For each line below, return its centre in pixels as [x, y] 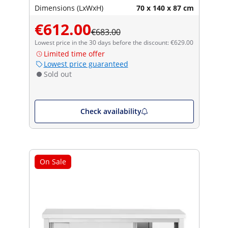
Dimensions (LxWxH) [69, 8]
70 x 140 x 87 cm [165, 8]
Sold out [58, 74]
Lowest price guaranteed [86, 64]
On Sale [53, 161]
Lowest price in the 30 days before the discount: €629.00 [114, 42]
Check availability [111, 111]
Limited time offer [74, 53]
